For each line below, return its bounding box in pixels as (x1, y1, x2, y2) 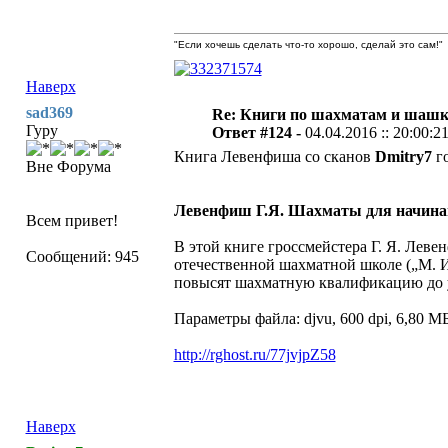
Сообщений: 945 (25, 248, 139, 265)
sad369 (25, 104, 73, 121)
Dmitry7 (374, 148, 432, 165)
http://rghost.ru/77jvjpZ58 (173, 346, 336, 363)
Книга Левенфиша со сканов (173, 148, 375, 165)
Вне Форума (25, 158, 111, 175)
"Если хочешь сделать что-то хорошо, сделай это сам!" (173, 39, 443, 50)
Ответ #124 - (211, 124, 305, 141)
